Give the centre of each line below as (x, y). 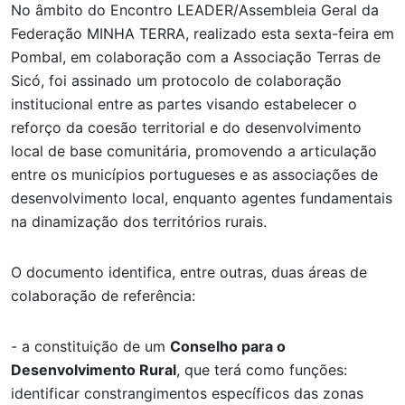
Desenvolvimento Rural (94, 369)
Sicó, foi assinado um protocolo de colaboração (176, 80)
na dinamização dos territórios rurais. (139, 221)
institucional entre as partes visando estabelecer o (184, 104)
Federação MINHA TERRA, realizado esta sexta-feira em (202, 33)
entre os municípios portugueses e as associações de (194, 174)
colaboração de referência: (103, 295)
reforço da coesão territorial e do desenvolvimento (186, 127)
